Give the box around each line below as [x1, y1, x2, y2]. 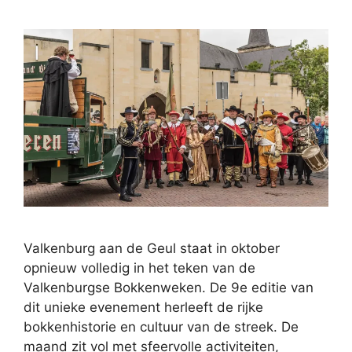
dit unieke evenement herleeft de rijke [24, 299, 263, 316]
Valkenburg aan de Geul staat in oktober [24, 240, 280, 257]
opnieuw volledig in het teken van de [24, 260, 255, 277]
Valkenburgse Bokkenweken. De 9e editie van [24, 280, 313, 296]
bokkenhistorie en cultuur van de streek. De [24, 319, 299, 335]
